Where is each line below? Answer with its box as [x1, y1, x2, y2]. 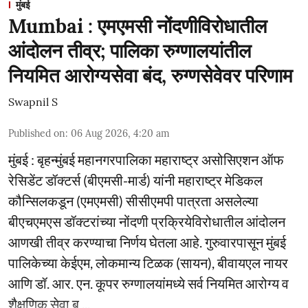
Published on [8, 126, 65, 140]
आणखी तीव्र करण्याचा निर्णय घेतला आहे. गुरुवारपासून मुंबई [8, 233, 286, 250]
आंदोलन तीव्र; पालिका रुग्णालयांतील [8, 38, 251, 63]
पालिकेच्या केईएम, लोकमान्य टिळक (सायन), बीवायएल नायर [8, 254, 288, 271]
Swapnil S [8, 94, 58, 109]
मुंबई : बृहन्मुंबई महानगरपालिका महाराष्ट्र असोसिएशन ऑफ [8, 151, 284, 168]
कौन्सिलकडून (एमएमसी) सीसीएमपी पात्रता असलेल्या [8, 192, 258, 209]
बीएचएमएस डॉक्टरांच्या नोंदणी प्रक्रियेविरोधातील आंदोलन [8, 212, 285, 230]
